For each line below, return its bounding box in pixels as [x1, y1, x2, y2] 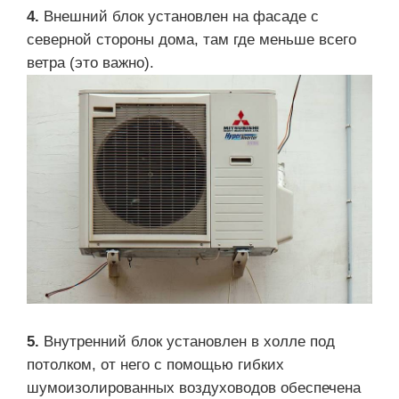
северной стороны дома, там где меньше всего [27, 30, 356, 48]
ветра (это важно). [27, 53, 154, 71]
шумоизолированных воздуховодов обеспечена [27, 379, 361, 397]
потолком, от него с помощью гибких [27, 356, 284, 374]
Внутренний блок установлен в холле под [44, 333, 335, 351]
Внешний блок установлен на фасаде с [44, 7, 319, 25]
